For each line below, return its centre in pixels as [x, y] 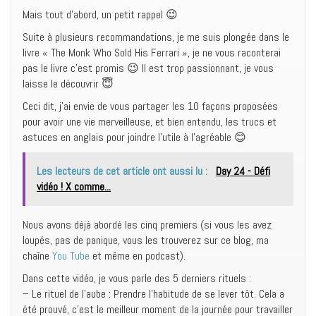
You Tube [71, 255]
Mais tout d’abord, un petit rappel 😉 [100, 14]
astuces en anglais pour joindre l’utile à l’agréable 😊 [134, 137]
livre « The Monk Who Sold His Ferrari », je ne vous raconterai [152, 52]
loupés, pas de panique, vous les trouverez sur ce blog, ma [146, 240]
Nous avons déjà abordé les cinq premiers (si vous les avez [147, 224]
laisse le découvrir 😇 [68, 83]
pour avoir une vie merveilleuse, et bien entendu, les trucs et [150, 121]
